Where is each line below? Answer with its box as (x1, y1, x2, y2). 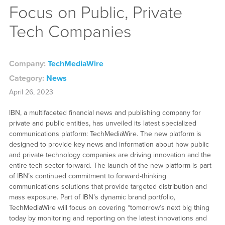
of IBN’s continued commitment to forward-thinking (9, 172, 166, 181)
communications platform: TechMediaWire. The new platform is (9, 130, 201, 139)
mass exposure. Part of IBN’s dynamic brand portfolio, (9, 193, 175, 202)
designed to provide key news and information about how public (9, 140, 209, 149)
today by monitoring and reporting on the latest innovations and (9, 214, 207, 223)
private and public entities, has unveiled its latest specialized (9, 119, 196, 128)
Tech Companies (9, 21, 132, 42)
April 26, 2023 (9, 88, 53, 97)
